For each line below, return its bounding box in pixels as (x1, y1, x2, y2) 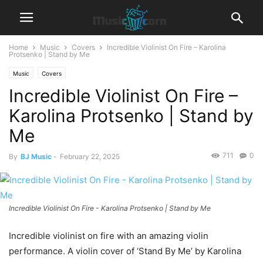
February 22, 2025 (60, 152, 120, 161)
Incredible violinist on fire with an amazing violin (9, 230, 208, 242)
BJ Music (21, 152, 52, 161)
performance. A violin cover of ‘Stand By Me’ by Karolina (9, 245, 241, 257)
